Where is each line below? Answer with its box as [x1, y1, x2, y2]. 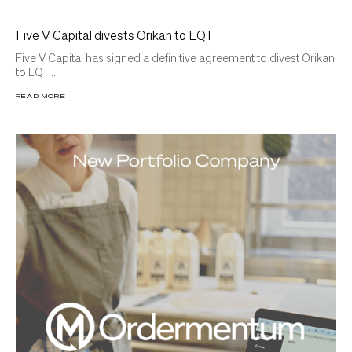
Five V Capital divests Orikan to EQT [16, 26, 214, 43]
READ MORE [16, 91, 66, 100]
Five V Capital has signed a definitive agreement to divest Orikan [16, 49, 335, 64]
